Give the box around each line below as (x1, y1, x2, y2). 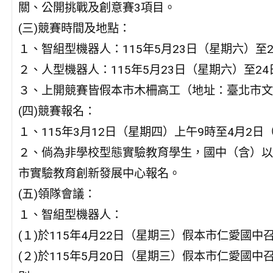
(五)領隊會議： (18, 187, 96, 202)
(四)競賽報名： (18, 104, 96, 119)
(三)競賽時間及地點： (18, 21, 130, 36)
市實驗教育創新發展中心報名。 (18, 166, 180, 181)
